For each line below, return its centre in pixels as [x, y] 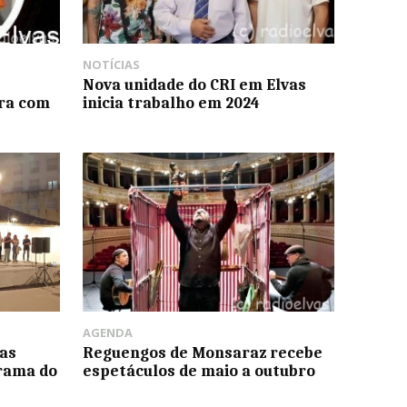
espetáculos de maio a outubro [199, 370]
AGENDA [107, 332]
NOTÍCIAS [111, 65]
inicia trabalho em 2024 [171, 103]
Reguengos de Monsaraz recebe [202, 352]
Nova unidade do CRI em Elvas [194, 85]
